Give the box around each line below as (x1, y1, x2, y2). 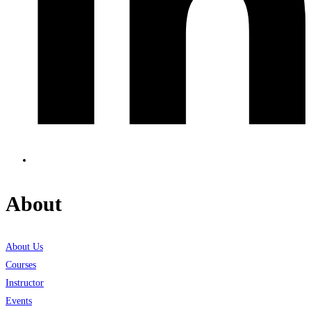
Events (6, 296, 32, 307)
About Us (6, 242, 43, 253)
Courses (6, 260, 36, 271)
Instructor (6, 278, 44, 289)
